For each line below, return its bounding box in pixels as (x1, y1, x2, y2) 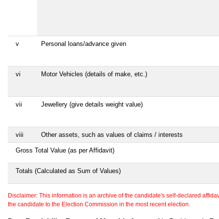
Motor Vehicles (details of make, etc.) (41, 70, 147, 78)
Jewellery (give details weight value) (41, 100, 143, 108)
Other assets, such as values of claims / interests (41, 131, 183, 138)
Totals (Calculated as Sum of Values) (16, 167, 121, 175)
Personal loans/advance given (41, 40, 126, 47)
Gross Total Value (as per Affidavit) (16, 146, 114, 154)
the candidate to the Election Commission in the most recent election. (8, 200, 190, 208)
